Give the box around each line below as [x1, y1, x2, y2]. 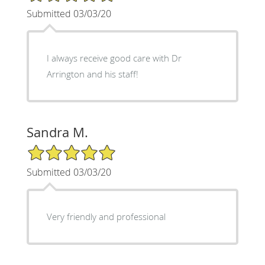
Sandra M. [26, 123, 88, 141]
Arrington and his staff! [46, 67, 138, 80]
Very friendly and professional [46, 210, 166, 222]
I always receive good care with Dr [46, 51, 182, 64]
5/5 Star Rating [26, 143, 85, 154]
